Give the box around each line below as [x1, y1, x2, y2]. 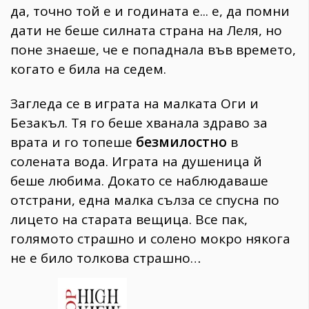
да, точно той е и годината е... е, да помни [10, 1, 290, 20]
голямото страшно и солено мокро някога [10, 230, 290, 248]
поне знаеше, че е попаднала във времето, [10, 40, 296, 59]
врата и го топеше [10, 133, 132, 152]
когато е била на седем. [10, 59, 166, 78]
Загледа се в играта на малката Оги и [10, 94, 259, 113]
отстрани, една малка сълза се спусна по [10, 191, 279, 210]
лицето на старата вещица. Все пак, [10, 210, 248, 229]
